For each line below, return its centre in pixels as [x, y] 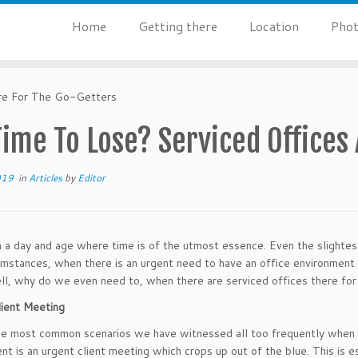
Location [274, 26]
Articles [47, 178]
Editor [91, 178]
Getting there [177, 26]
